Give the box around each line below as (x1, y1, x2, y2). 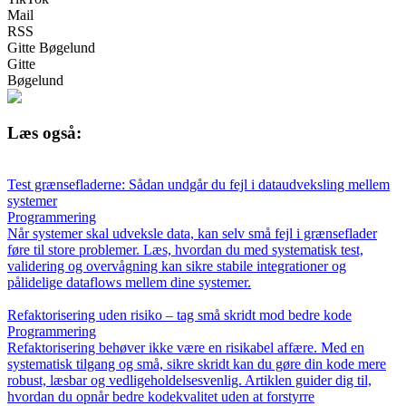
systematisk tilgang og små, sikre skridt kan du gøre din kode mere (7, 356, 386, 372)
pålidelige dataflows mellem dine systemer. (7, 275, 251, 290)
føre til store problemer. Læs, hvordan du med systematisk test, (7, 242, 363, 257)
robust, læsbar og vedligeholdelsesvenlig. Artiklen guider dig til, (7, 372, 372, 388)
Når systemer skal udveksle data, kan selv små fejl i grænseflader (7, 226, 377, 241)
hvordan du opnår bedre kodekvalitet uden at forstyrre (7, 389, 314, 404)
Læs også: (7, 123, 82, 143)
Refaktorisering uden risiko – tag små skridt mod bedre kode (7, 307, 352, 323)
